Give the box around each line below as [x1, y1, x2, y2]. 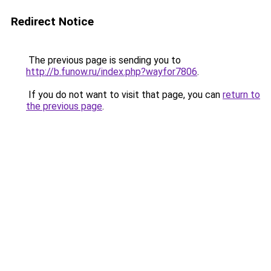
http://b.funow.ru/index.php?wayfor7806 [26, 66, 197, 77]
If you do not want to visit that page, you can [26, 89, 223, 100]
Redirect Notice [11, 15, 94, 28]
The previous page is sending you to [26, 54, 181, 66]
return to [223, 89, 260, 100]
